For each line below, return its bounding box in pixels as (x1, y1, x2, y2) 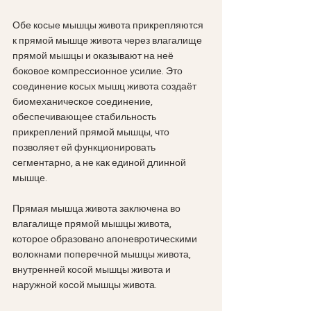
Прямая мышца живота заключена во (12, 203, 183, 214)
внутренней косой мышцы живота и (12, 264, 173, 275)
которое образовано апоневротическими (12, 234, 199, 244)
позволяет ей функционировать (12, 142, 158, 153)
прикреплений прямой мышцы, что (12, 127, 171, 137)
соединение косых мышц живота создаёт (12, 81, 199, 92)
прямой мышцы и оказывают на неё (12, 51, 176, 61)
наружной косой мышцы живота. (12, 280, 157, 290)
